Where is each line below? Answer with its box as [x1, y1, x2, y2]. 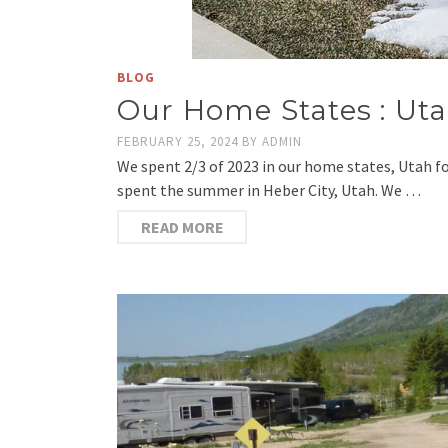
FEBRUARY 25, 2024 [117, 133, 242, 150]
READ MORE [140, 217, 224, 237]
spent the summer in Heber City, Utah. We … [117, 180, 421, 200]
